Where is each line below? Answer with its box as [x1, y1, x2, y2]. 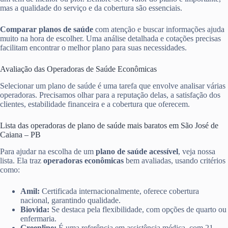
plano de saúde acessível [96, 147, 178, 156]
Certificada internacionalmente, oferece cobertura [40, 186, 199, 195]
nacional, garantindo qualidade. [20, 195, 121, 205]
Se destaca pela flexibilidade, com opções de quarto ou [49, 205, 226, 214]
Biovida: [20, 205, 49, 214]
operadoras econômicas [43, 156, 124, 165]
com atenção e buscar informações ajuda [93, 24, 224, 34]
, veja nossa [178, 147, 215, 156]
